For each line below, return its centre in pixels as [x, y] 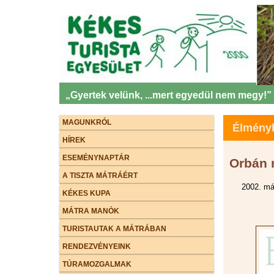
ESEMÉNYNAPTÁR [96, 157]
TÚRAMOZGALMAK [97, 264]
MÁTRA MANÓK [91, 211]
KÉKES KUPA [87, 193]
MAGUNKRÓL [87, 122]
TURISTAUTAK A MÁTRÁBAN [114, 228]
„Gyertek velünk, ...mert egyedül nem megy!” [168, 95]
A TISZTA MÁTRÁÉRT [100, 175]
